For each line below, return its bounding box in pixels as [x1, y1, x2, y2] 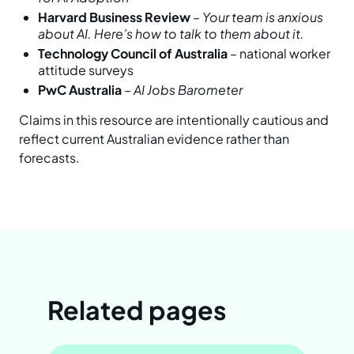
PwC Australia [38, 81, 122, 99]
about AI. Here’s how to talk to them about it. [38, 25, 304, 43]
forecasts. [19, 149, 80, 167]
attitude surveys [38, 62, 134, 79]
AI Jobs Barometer [134, 81, 243, 99]
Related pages [47, 294, 226, 326]
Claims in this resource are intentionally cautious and [19, 111, 329, 129]
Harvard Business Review [38, 9, 193, 26]
